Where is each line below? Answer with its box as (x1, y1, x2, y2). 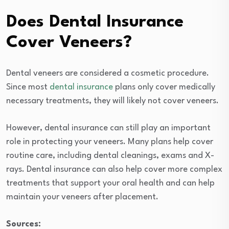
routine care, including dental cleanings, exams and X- (6, 151, 214, 161)
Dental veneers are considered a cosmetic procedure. (6, 69, 209, 78)
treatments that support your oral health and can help (6, 179, 215, 188)
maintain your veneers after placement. (6, 193, 158, 202)
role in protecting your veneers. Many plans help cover (6, 138, 213, 147)
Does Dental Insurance (6, 14, 184, 31)
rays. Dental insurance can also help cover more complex (6, 165, 222, 174)
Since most (6, 83, 50, 92)
